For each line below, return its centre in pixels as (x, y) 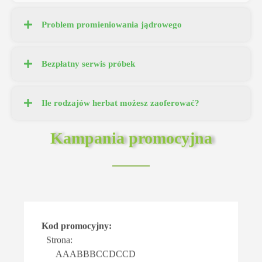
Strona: (57, 239)
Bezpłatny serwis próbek (89, 65)
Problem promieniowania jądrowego (112, 25)
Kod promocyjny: (76, 225)
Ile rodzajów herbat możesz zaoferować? (121, 104)
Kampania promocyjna (131, 137)
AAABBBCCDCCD (88, 253)
